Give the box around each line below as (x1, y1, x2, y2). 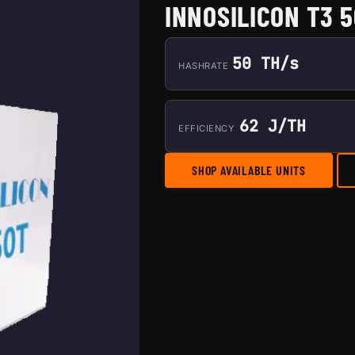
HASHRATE (178, 60, 229, 71)
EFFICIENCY (178, 123, 235, 134)
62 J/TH (239, 116, 306, 136)
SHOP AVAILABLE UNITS (192, 162, 306, 177)
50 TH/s (232, 53, 300, 74)
